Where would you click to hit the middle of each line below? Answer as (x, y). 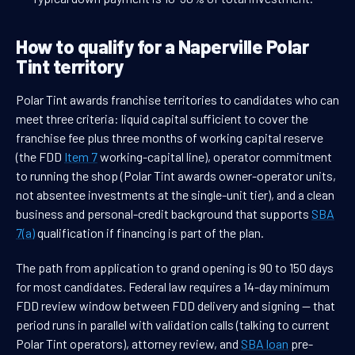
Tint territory (70, 67)
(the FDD (40, 157)
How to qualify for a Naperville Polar (162, 47)
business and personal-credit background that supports (164, 214)
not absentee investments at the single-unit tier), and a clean (175, 195)
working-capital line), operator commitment (215, 157)
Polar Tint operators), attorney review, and (128, 344)
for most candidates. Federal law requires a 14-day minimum (173, 287)
